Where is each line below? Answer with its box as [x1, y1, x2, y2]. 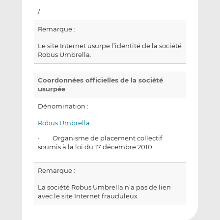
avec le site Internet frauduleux [37, 192, 137, 200]
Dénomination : [37, 103, 88, 110]
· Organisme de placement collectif [37, 135, 162, 142]
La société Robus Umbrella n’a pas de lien [37, 183, 171, 191]
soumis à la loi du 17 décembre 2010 [37, 143, 152, 151]
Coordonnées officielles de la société [37, 77, 163, 84]
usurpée [37, 85, 65, 93]
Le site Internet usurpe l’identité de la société [37, 42, 182, 50]
